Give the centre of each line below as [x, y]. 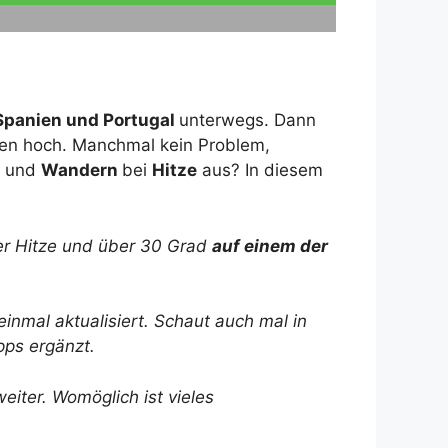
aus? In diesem [260, 170]
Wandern [81, 170]
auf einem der [270, 245]
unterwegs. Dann [247, 120]
